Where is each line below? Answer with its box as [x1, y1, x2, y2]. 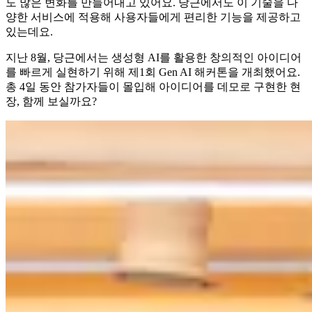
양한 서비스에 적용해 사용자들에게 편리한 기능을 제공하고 [6, 11, 301, 24]
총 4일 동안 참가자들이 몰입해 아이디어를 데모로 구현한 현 [6, 81, 301, 93]
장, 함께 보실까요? [6, 95, 97, 108]
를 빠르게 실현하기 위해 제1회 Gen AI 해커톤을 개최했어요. [6, 66, 300, 79]
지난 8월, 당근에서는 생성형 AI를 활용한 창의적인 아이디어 [6, 52, 302, 64]
